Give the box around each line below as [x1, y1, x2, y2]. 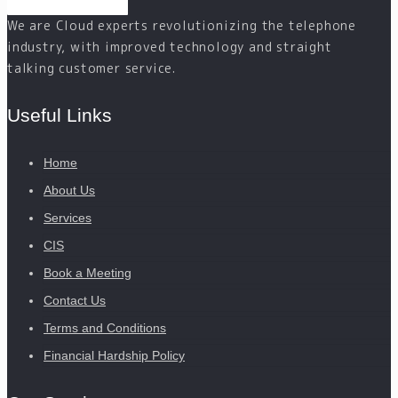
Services [44, 211, 92, 226]
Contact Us [44, 293, 106, 308]
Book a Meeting [44, 266, 131, 281]
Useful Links [7, 105, 112, 126]
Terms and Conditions [44, 321, 166, 336]
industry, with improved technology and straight [7, 38, 332, 56]
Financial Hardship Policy [44, 348, 185, 363]
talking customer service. [7, 60, 177, 77]
